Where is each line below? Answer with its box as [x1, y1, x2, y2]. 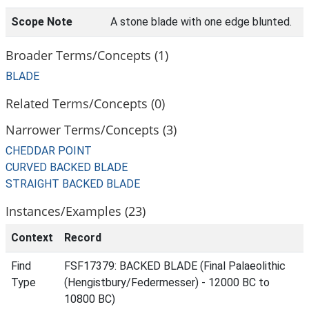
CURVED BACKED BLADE [6, 161, 128, 174]
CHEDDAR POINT [6, 144, 92, 157]
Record [64, 231, 101, 244]
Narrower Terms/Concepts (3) [6, 121, 177, 138]
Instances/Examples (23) [6, 202, 146, 219]
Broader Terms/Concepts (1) [6, 46, 168, 63]
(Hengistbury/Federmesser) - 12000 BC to [64, 276, 270, 289]
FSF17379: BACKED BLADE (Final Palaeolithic [64, 259, 286, 272]
